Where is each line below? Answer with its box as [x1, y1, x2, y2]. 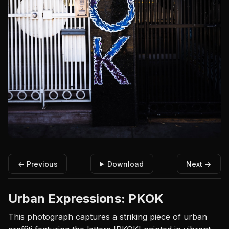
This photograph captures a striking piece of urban [8, 212, 207, 222]
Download [107, 159, 144, 168]
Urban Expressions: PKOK [8, 191, 164, 207]
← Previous [17, 159, 58, 168]
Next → [186, 159, 212, 168]
